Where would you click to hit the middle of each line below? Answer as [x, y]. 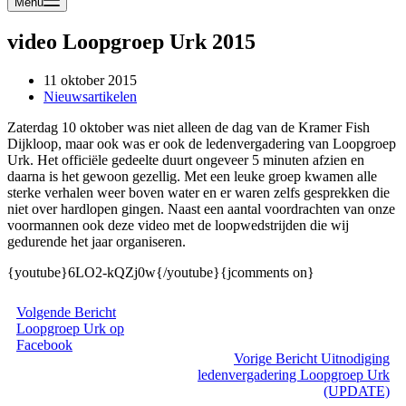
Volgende [45, 312]
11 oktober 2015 [90, 80]
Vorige [255, 358]
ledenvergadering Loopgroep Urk [294, 374]
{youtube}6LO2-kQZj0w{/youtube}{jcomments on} [161, 272]
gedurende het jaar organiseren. [98, 241]
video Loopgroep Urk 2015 [131, 41]
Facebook [44, 344]
